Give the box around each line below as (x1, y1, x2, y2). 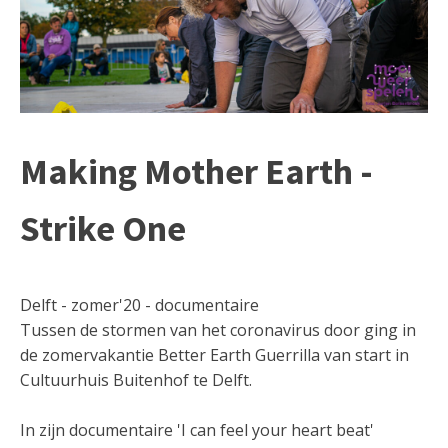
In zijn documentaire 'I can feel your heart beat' (20, 419, 374, 442)
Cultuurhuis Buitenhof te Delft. (20, 369, 252, 392)
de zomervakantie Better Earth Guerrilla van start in (20, 344, 409, 367)
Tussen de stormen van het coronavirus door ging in (20, 319, 416, 342)
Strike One (20, 206, 186, 252)
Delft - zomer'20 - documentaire (20, 294, 259, 317)
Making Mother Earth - (20, 149, 373, 195)
